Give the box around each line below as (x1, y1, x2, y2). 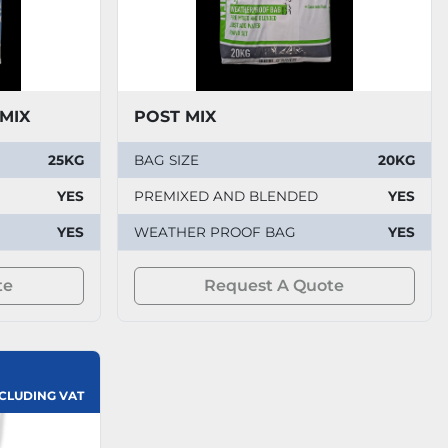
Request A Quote (204, 275, 345, 295)
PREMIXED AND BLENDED (133, 187, 318, 204)
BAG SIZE (133, 151, 199, 168)
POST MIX (133, 106, 216, 126)
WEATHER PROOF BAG (133, 223, 296, 240)
